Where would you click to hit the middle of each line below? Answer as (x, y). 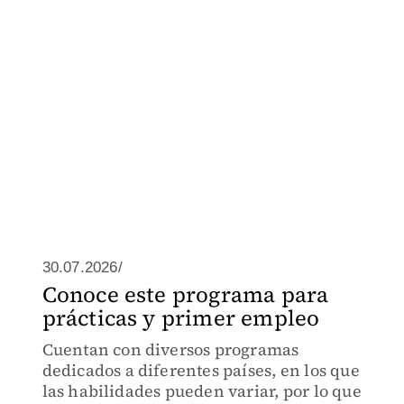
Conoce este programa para (185, 294)
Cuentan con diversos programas (170, 349)
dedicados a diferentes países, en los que (201, 370)
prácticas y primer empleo (181, 318)
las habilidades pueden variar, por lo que (202, 391)
